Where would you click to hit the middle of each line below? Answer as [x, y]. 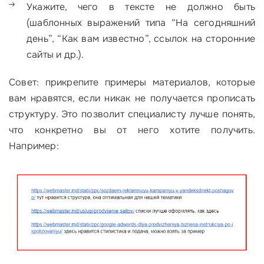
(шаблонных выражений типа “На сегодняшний [141, 23]
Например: [34, 146]
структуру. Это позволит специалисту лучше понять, [132, 114]
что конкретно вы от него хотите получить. [132, 130]
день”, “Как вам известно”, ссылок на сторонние [141, 39]
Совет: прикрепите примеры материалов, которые [132, 82]
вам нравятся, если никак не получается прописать [132, 98]
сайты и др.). [55, 55]
